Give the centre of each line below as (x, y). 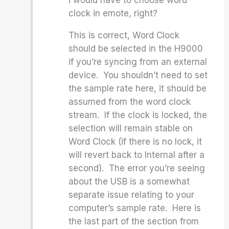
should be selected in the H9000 (136, 49)
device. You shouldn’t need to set (138, 75)
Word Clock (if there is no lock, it (135, 142)
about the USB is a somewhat (129, 181)
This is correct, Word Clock (124, 35)
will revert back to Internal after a (137, 155)
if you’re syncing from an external (138, 62)
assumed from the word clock (130, 102)
